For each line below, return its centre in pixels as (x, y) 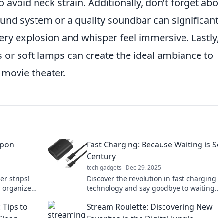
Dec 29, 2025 (143, 168)
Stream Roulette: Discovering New (150, 207)
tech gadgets (104, 168)
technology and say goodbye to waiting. (152, 188)
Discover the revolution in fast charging (151, 178)
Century (101, 156)
